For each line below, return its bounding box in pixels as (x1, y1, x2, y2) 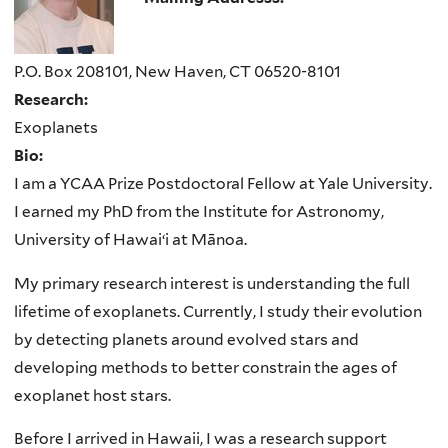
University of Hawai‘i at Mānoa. (14, 230, 247, 250)
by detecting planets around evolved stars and (14, 329, 359, 349)
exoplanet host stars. (14, 385, 171, 405)
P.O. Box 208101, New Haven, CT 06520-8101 (14, 62, 341, 82)
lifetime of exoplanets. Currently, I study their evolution (14, 301, 422, 321)
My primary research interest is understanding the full (14, 273, 410, 293)
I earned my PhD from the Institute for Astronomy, (14, 202, 384, 222)
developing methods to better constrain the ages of (14, 357, 397, 377)
